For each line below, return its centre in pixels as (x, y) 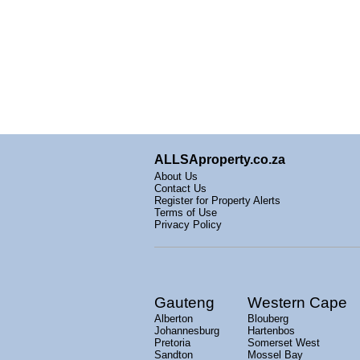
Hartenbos (271, 330)
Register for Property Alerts (217, 200)
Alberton (174, 318)
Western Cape (297, 302)
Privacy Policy (188, 224)
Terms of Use (186, 212)
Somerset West (284, 342)
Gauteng (184, 302)
